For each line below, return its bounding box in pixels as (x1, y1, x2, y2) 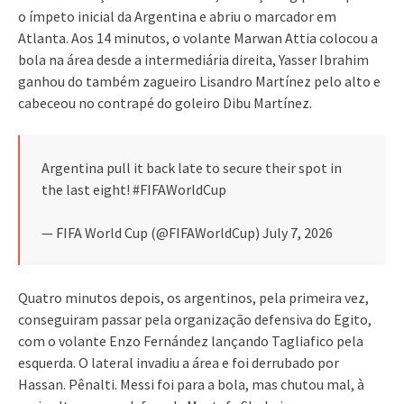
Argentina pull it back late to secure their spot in (41, 158, 342, 177)
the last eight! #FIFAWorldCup (41, 179, 226, 198)
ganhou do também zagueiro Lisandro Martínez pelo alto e (18, 71, 381, 90)
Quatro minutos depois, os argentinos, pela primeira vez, (18, 288, 369, 307)
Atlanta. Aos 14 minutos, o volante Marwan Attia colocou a (18, 28, 378, 47)
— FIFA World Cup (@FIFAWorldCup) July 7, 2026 (41, 223, 333, 242)
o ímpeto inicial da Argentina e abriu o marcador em (18, 6, 336, 25)
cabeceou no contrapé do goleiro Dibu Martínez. (18, 93, 312, 112)
